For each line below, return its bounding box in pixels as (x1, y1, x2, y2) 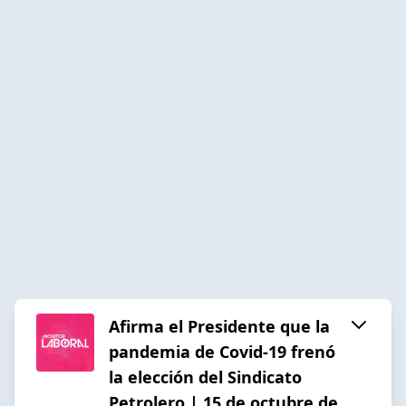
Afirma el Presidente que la (109, 314, 330, 337)
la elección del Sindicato (109, 365, 302, 388)
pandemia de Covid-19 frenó (109, 340, 335, 362)
